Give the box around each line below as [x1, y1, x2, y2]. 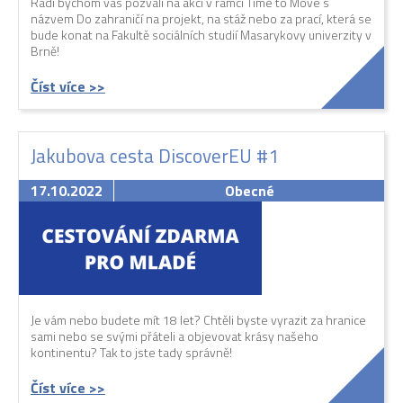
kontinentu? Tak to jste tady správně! [31, 343, 232, 363]
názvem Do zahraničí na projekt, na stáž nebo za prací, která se [31, 9, 372, 29]
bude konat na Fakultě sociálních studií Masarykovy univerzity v [31, 25, 372, 45]
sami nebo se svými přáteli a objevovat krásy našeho [31, 327, 318, 346]
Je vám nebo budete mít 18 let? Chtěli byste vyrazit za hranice [31, 310, 366, 330]
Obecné [224, 180, 274, 202]
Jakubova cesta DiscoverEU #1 [31, 141, 279, 171]
